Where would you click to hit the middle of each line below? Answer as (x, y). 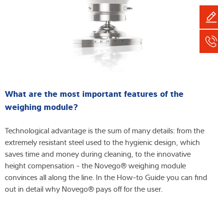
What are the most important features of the (94, 93)
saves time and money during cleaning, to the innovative (98, 154)
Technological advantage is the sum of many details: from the (105, 131)
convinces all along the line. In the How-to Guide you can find (106, 177)
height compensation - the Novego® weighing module (95, 166)
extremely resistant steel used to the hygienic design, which (102, 142)
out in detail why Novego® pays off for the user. (84, 189)
